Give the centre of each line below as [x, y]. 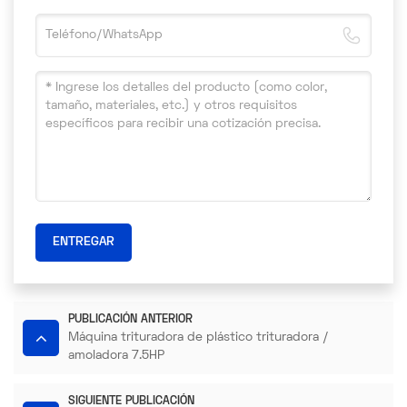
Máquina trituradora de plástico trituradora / [199, 338]
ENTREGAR [84, 243]
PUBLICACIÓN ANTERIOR [130, 320]
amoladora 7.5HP [116, 356]
